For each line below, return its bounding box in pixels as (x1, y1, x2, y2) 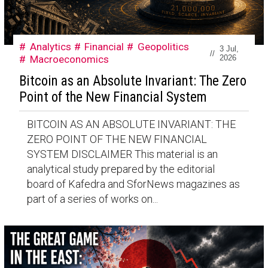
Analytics (29, 41, 71, 53)
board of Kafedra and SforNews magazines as (26, 177, 240, 190)
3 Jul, (220, 44, 239, 54)
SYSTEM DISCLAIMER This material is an (26, 147, 218, 160)
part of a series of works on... (26, 192, 158, 205)
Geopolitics (138, 41, 190, 53)
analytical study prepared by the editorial (26, 162, 215, 175)
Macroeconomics (29, 53, 109, 66)
